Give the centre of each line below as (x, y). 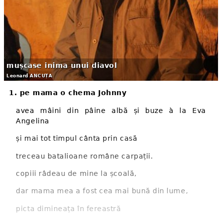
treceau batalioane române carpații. (84, 156)
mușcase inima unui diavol (62, 66)
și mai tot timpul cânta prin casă (77, 139)
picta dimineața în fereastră (69, 208)
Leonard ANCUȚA (29, 76)
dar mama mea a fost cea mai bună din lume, (102, 191)
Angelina (33, 121)
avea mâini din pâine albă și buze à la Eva (111, 110)
